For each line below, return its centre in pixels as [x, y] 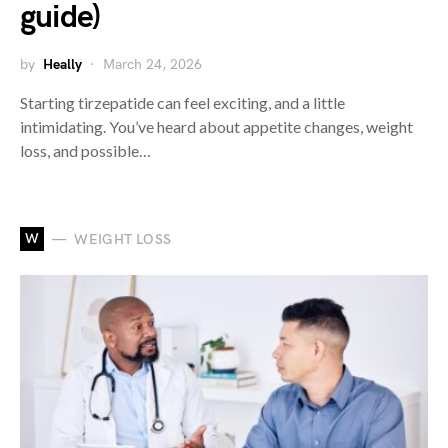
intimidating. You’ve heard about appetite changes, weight [216, 126]
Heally [62, 64]
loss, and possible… [85, 150]
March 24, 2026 [152, 64]
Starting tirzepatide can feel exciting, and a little [182, 102]
